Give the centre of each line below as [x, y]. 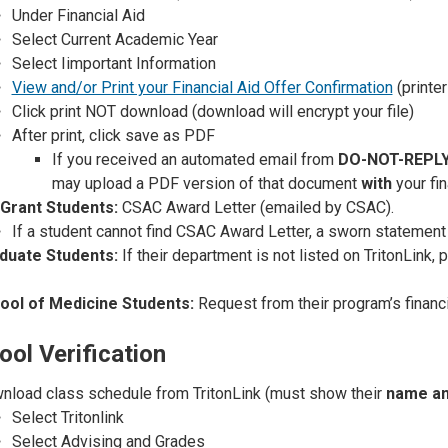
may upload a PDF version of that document [206, 183]
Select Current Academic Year [114, 39]
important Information [140, 63]
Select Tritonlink [67, 417]
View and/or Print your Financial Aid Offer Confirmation [202, 87]
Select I [38, 63]
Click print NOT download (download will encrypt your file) [212, 111]
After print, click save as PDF [113, 135]
